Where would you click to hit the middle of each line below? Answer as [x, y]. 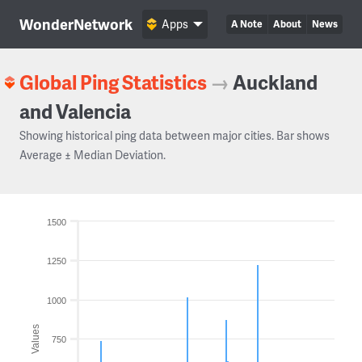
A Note [247, 24]
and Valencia [75, 111]
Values [36, 339]
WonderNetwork [76, 24]
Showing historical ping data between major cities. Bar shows [175, 135]
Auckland [275, 82]
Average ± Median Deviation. [93, 155]
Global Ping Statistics [113, 82]
